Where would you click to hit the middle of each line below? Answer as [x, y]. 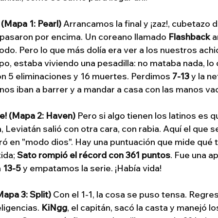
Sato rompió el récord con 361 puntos [94, 155]
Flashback [189, 36]
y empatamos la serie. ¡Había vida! [91, 168]
